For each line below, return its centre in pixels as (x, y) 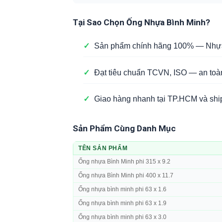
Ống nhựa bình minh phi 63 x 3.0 (122, 217)
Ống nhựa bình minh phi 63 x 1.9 (122, 203)
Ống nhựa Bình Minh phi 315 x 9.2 (124, 162)
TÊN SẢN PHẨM (103, 148)
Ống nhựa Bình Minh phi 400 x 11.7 (126, 176)
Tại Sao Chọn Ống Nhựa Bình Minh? (141, 23)
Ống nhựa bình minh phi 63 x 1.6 (122, 190)
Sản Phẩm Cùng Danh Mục (124, 129)
